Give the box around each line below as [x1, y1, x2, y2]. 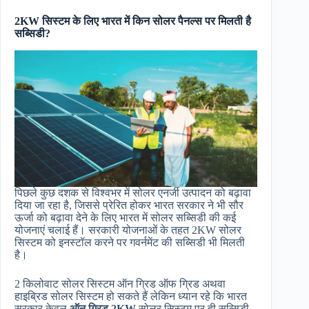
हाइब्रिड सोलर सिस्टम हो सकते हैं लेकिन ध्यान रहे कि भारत [14, 290, 247, 302]
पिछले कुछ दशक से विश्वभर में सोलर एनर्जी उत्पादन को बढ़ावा [14, 186, 251, 199]
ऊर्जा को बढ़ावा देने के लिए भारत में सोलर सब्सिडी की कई [14, 211, 236, 223]
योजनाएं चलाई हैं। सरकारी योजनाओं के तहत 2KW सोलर [14, 223, 241, 236]
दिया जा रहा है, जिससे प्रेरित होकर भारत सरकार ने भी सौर [14, 199, 243, 211]
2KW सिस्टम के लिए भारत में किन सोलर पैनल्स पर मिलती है [14, 15, 251, 28]
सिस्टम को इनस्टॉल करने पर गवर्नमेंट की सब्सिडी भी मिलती [14, 236, 245, 248]
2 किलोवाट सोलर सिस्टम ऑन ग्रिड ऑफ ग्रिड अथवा [14, 277, 226, 290]
